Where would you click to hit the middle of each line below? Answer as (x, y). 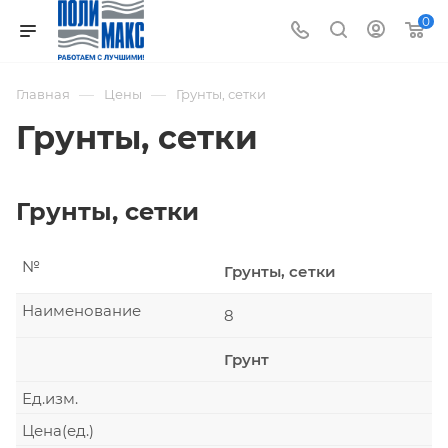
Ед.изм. (50, 398)
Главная (43, 94)
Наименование (81, 310)
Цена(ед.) (58, 430)
